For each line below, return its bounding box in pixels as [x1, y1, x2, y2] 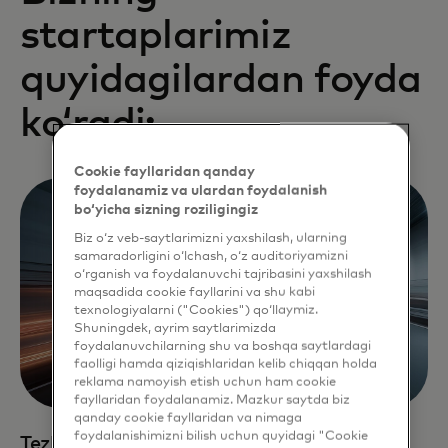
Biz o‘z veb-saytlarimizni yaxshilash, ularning [73, 231, 347, 245]
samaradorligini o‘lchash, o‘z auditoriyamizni [73, 249, 348, 263]
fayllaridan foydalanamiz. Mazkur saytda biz [73, 393, 350, 407]
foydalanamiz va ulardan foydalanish [73, 183, 327, 198]
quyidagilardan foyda [20, 60, 422, 100]
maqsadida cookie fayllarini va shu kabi [73, 285, 315, 299]
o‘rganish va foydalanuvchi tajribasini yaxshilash [73, 267, 372, 281]
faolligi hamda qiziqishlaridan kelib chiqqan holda [73, 357, 377, 371]
